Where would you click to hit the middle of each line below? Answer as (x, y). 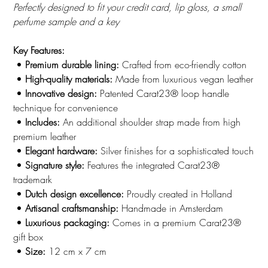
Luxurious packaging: (68, 223)
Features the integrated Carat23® (152, 165)
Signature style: (55, 165)
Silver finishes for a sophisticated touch (176, 151)
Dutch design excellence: (75, 194)
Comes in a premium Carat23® (176, 223)
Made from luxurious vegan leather (183, 79)
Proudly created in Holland (178, 194)
